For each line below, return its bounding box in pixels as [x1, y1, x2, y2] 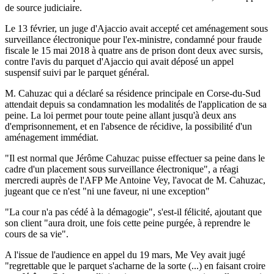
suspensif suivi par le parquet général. [5, 67, 149, 78]
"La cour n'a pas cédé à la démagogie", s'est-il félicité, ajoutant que [5, 206, 262, 217]
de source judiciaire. [5, 2, 82, 13]
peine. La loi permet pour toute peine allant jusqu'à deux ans [5, 109, 236, 120]
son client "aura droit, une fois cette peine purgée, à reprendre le [5, 217, 250, 228]
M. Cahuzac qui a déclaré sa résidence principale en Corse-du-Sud [5, 87, 261, 98]
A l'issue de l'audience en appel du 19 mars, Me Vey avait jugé [5, 249, 245, 260]
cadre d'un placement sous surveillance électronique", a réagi [5, 163, 239, 174]
